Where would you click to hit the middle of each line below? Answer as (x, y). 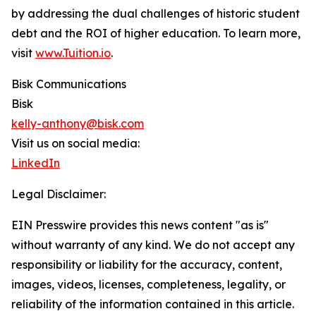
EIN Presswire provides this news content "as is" (140, 225)
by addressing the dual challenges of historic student (156, 14)
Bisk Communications (69, 84)
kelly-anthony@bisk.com (78, 124)
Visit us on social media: (75, 144)
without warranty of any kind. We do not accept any (153, 245)
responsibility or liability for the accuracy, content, (147, 265)
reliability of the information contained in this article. (153, 304)
